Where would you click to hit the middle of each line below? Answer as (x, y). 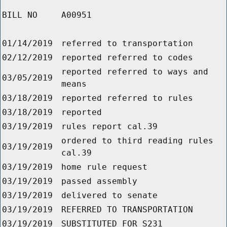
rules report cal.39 (109, 127)
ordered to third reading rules (137, 141)
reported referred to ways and (135, 72)
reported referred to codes (127, 58)
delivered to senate (109, 196)
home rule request (104, 167)
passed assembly (99, 181)
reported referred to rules (127, 98)
